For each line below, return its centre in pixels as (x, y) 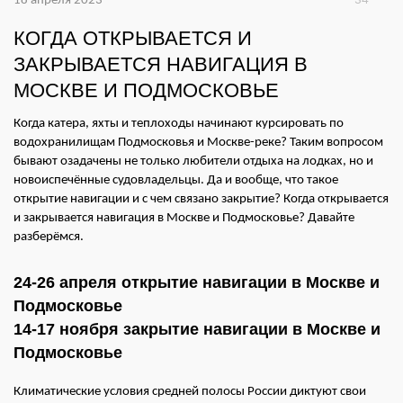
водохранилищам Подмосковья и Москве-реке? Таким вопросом (198, 143)
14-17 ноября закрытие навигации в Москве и (197, 329)
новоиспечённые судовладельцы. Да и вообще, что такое (176, 180)
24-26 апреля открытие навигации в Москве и (197, 282)
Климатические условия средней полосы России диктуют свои (190, 392)
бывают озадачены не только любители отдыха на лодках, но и (193, 161)
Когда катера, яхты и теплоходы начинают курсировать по (179, 124)
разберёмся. (49, 237)
